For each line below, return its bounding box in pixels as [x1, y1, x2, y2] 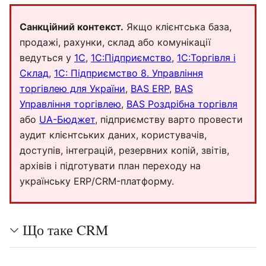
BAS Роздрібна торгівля [126, 98, 237, 110]
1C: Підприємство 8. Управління [54, 67, 203, 79]
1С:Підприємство [91, 52, 172, 64]
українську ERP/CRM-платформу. [20, 175, 174, 187]
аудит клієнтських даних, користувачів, [20, 129, 207, 141]
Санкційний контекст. [20, 21, 123, 33]
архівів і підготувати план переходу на [20, 160, 201, 172]
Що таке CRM [23, 220, 108, 239]
